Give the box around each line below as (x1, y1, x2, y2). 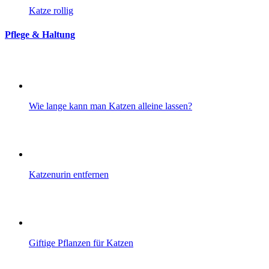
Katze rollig (29, 5, 73, 16)
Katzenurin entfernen (29, 169, 109, 180)
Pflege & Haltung (5, 29, 75, 40)
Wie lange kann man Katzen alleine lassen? (29, 101, 192, 112)
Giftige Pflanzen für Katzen (29, 238, 133, 249)
